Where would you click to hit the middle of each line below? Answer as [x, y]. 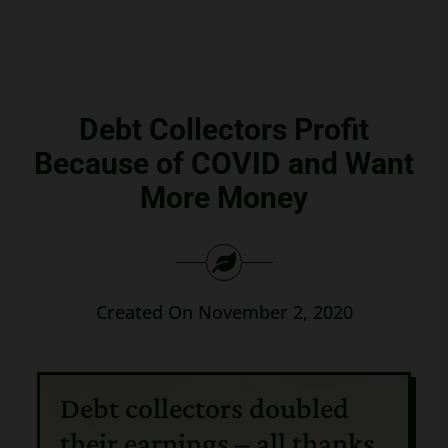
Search [50, 31]
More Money [224, 197]
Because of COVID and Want [224, 163]
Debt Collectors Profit [224, 129]
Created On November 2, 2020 [224, 311]
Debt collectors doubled [204, 408]
